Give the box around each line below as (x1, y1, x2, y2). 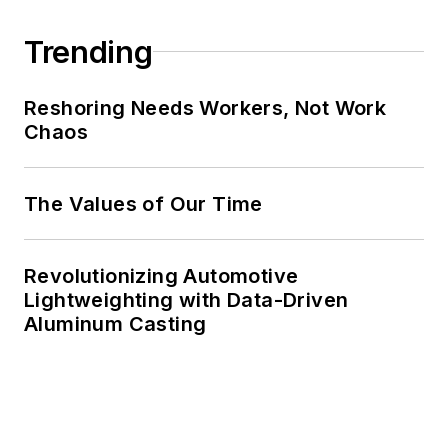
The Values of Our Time (24, 191, 263, 216)
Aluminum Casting (24, 311, 207, 336)
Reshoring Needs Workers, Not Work (24, 95, 387, 120)
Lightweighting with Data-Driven (24, 287, 349, 312)
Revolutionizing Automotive (24, 263, 299, 288)
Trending (24, 33, 153, 70)
